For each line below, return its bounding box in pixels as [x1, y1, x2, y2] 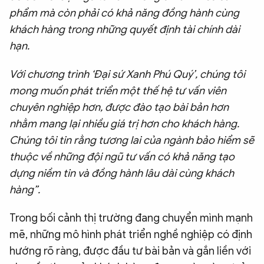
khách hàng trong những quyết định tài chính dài [9, 23, 240, 37]
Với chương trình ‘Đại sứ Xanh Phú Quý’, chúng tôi [9, 68, 245, 81]
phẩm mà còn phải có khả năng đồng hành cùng [9, 6, 239, 20]
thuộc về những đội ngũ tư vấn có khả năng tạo [9, 150, 235, 164]
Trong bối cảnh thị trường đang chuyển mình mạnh [9, 212, 253, 225]
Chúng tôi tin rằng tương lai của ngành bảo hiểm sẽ [9, 134, 254, 147]
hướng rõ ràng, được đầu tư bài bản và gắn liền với [9, 245, 251, 258]
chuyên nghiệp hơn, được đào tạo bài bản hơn [9, 101, 229, 114]
